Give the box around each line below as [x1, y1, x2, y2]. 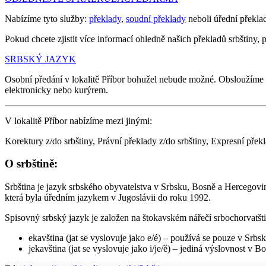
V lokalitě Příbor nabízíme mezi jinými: [5, 115, 152, 126]
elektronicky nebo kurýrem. [5, 84, 108, 95]
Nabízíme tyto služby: [5, 13, 89, 24]
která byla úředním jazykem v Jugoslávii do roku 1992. [5, 192, 211, 203]
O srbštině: [5, 157, 58, 170]
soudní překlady [126, 13, 186, 24]
